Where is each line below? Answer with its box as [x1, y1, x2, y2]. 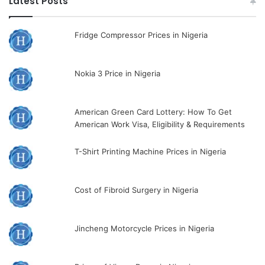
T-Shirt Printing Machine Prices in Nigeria [75, 146, 227, 156]
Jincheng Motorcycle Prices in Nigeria [75, 223, 215, 233]
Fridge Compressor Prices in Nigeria [75, 30, 208, 40]
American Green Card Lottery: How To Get [75, 106, 232, 117]
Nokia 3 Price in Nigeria [75, 68, 161, 78]
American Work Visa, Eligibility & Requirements [75, 119, 245, 129]
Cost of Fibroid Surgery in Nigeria [75, 185, 199, 195]
